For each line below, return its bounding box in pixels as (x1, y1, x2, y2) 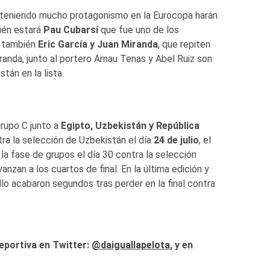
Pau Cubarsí (43, 24, 98, 36)
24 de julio (151, 134, 199, 146)
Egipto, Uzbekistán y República (60, 120, 199, 132)
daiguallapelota (100, 239, 170, 251)
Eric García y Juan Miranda (37, 39, 158, 51)
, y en (169, 239, 193, 251)
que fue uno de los (98, 24, 179, 36)
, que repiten (157, 39, 210, 51)
